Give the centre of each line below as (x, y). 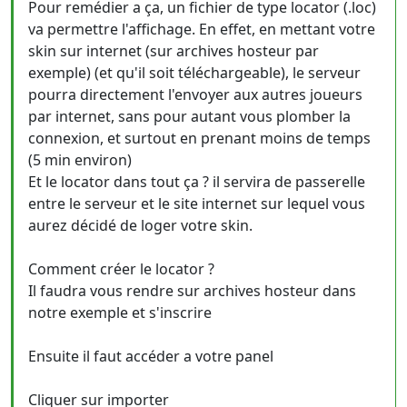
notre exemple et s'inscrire (120, 313)
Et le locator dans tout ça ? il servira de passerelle (197, 182)
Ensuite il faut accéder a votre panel (151, 356)
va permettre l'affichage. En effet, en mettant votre (202, 29)
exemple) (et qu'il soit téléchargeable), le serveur (194, 73)
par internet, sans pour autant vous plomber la (189, 116)
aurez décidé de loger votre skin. (140, 225)
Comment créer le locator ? (121, 269)
